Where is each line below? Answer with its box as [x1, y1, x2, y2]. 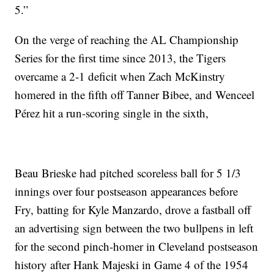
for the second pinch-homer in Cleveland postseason [15, 239, 259, 254]
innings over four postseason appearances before [15, 183, 239, 199]
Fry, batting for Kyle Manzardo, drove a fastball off [15, 202, 251, 218]
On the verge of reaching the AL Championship [15, 32, 239, 48]
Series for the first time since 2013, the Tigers [15, 50, 226, 66]
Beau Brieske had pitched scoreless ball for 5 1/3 [15, 165, 242, 181]
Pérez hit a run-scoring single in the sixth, [15, 105, 209, 121]
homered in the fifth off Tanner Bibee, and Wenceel [15, 87, 255, 103]
